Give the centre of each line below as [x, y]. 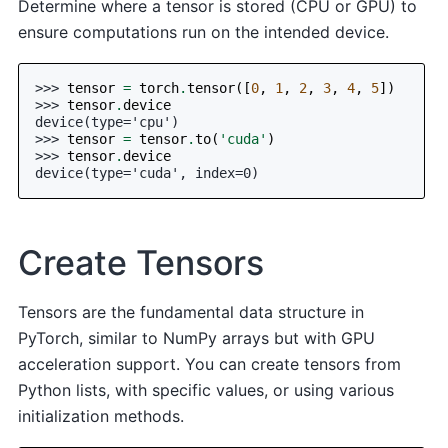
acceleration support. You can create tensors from [210, 363]
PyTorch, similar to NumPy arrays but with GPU [197, 337]
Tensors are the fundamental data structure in [191, 311]
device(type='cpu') [107, 122]
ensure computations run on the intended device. [204, 31]
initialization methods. [101, 415]
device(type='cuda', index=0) [147, 173]
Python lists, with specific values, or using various [206, 389]
